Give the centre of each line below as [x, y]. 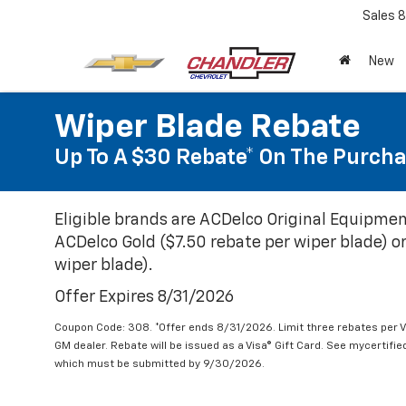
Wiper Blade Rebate [208, 128]
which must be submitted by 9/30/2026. [159, 364]
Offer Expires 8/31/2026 [144, 297]
